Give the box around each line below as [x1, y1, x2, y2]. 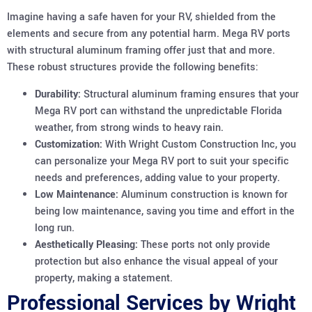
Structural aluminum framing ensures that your [81, 86, 299, 102]
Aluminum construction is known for [118, 187, 288, 202]
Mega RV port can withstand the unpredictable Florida [35, 103, 282, 118]
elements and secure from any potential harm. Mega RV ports [7, 26, 290, 42]
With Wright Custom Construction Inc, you [102, 136, 296, 152]
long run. [35, 220, 75, 235]
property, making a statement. [35, 270, 173, 286]
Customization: [35, 136, 102, 152]
